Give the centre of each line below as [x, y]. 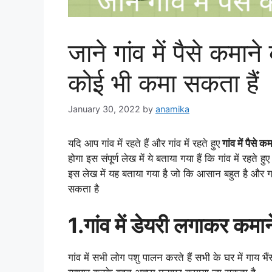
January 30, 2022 [104, 109]
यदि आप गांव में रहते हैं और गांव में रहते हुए [144, 144]
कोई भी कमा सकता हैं [163, 83]
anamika [172, 109]
